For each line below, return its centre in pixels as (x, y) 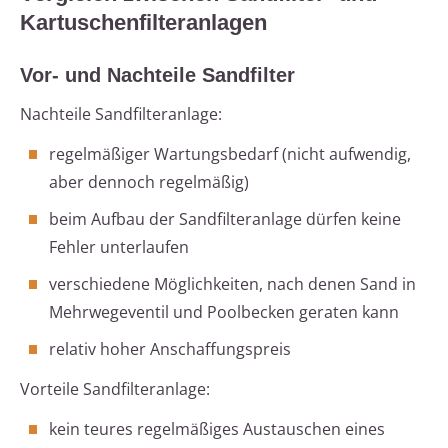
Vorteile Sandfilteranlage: (115, 389)
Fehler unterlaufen (119, 247)
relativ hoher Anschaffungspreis (170, 349)
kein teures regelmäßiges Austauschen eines (217, 429)
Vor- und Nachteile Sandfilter (157, 75)
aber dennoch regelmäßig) (149, 182)
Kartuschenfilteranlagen (143, 23)
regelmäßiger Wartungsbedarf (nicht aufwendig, (230, 154)
